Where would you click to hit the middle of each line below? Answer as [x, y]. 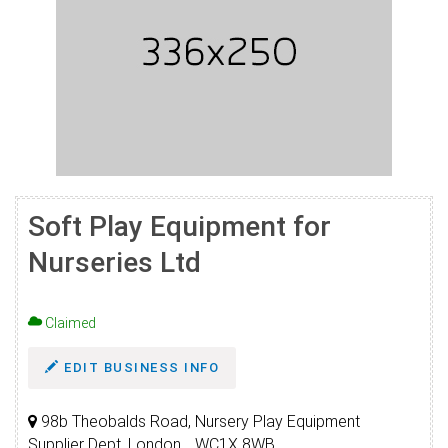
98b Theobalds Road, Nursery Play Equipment [198, 421]
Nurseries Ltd [114, 262]
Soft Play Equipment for [179, 226]
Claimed [69, 323]
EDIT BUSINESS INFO [139, 367]
